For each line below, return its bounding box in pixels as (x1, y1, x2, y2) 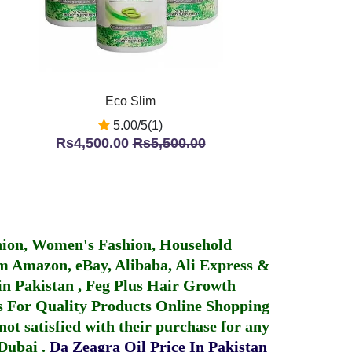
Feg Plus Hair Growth (86, 277, 236, 294)
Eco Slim (105, 94, 156, 108)
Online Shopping (152, 297, 269, 314)
